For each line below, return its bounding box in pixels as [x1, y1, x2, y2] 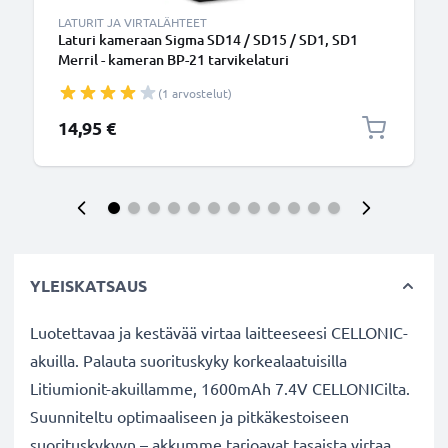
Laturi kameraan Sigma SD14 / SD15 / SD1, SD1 [58, 30, 358, 49]
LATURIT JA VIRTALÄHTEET [58, 14, 207, 30]
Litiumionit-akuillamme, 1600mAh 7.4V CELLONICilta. [30, 378, 410, 398]
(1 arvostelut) [158, 85, 232, 101]
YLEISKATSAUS [30, 275, 147, 296]
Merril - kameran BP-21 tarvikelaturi [58, 50, 289, 69]
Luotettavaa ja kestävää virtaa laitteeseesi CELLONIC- [30, 322, 408, 342]
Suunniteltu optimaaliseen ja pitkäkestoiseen [30, 406, 349, 426]
